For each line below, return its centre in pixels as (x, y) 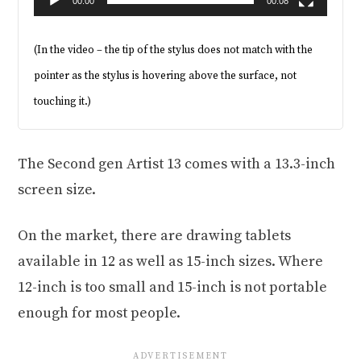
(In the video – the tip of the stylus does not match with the (174, 50)
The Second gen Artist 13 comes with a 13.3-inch (177, 164)
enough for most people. (100, 313)
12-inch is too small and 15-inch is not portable (173, 288)
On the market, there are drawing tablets (155, 236)
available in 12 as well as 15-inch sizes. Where (171, 262)
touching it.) (63, 102)
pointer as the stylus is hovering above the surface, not (166, 76)
